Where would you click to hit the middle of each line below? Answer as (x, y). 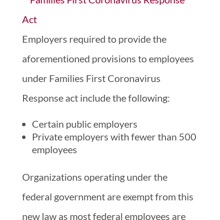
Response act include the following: (96, 97)
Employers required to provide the (94, 39)
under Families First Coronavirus (91, 78)
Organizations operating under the (95, 177)
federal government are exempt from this (108, 196)
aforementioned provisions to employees (108, 58)
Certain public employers (84, 124)
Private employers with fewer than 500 (114, 136)
